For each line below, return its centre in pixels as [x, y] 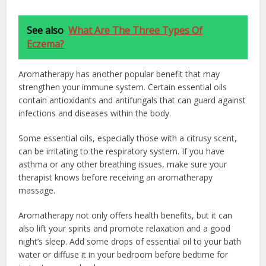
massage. [37, 190]
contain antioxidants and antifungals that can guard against [132, 100]
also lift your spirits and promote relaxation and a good [125, 228]
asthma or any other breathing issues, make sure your [123, 164]
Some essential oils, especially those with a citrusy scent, [128, 138]
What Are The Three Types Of [136, 30]
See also [45, 30]
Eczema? [46, 44]
